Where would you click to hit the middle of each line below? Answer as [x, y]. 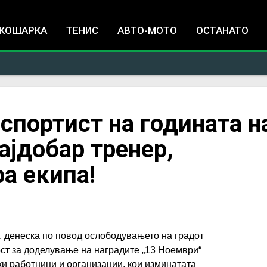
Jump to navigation [133, 8]
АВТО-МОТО [147, 30]
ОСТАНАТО [222, 30]
